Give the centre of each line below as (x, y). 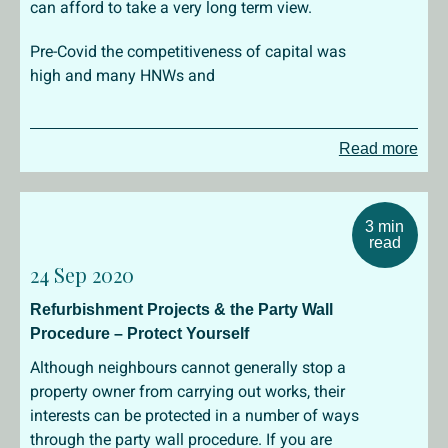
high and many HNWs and (122, 75)
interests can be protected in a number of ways (194, 415)
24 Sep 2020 (82, 274)
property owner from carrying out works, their (187, 391)
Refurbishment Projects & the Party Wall (181, 309)
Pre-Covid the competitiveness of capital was (188, 51)
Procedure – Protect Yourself (139, 333)
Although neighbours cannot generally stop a (188, 367)
